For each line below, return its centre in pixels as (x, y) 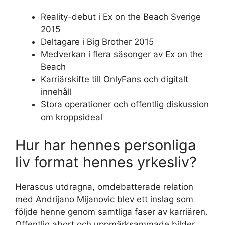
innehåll (56, 92)
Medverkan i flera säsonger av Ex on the (122, 54)
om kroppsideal (72, 117)
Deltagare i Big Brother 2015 (97, 42)
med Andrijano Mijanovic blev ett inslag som (104, 199)
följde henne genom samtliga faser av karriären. (111, 212)
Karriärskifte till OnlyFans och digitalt (115, 79)
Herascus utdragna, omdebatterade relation (104, 187)
